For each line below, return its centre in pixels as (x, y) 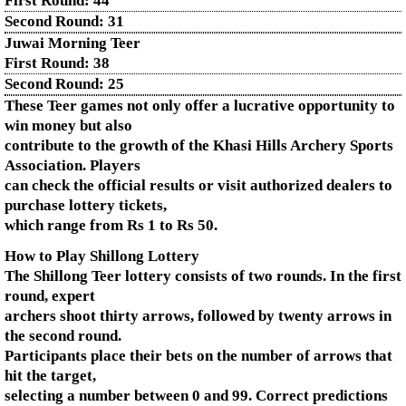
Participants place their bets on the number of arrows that (198, 356)
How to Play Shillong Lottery (102, 256)
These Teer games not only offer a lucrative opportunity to (200, 106)
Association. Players (72, 165)
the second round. (63, 336)
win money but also (68, 126)
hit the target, (50, 376)
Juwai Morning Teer (72, 43)
